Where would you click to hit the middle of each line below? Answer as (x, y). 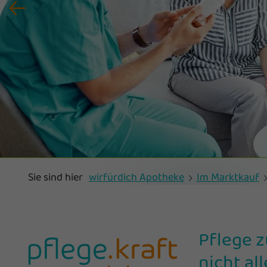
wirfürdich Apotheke (136, 177)
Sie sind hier (55, 177)
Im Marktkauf (228, 177)
